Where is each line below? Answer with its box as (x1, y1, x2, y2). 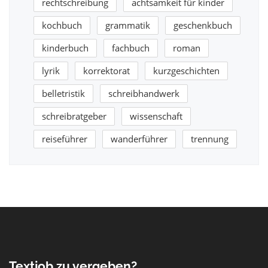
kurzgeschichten (153, 65, 220, 77)
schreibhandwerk (108, 87, 179, 100)
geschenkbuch (173, 19, 232, 32)
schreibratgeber (42, 110, 106, 123)
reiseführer (42, 133, 87, 145)
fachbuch (112, 42, 150, 54)
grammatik (105, 19, 150, 32)
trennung (191, 133, 229, 145)
